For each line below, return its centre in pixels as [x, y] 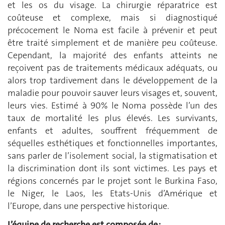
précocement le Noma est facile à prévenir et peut [113, 30]
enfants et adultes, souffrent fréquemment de [113, 130]
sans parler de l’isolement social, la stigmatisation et [113, 155]
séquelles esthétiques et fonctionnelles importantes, [113, 143]
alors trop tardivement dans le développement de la [113, 80]
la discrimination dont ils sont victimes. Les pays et [113, 168]
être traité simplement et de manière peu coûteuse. [113, 42]
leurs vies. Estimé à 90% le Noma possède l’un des [113, 105]
